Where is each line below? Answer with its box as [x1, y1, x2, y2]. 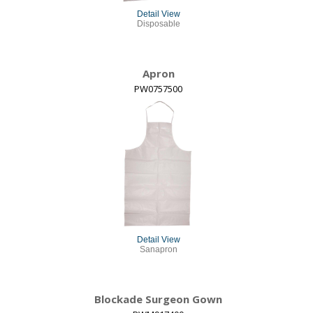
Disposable [136, 18, 180, 29]
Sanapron [139, 244, 177, 254]
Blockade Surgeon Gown [94, 291, 222, 306]
